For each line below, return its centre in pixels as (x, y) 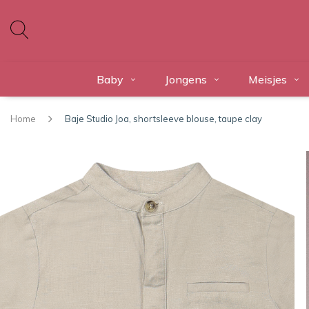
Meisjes (267, 79)
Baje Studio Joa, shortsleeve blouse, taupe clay (163, 119)
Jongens (186, 79)
